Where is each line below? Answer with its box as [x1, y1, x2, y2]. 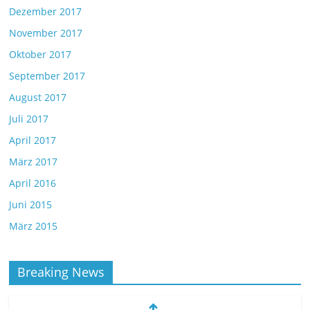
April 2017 [9, 134, 57, 147]
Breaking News [17, 264, 105, 281]
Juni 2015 [9, 198, 53, 212]
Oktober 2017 [9, 48, 72, 62]
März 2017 [9, 155, 58, 169]
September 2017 [9, 69, 86, 83]
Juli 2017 [9, 112, 49, 126]
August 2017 [9, 91, 67, 104]
